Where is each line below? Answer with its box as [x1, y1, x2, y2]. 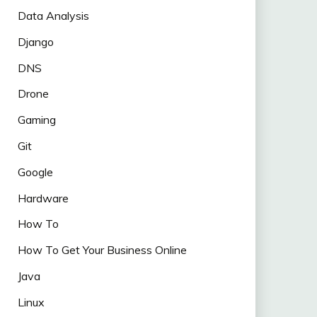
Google [17, 164, 53, 179]
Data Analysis [17, 8, 89, 23]
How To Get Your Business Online [17, 243, 187, 258]
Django [17, 34, 54, 49]
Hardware [17, 190, 69, 205]
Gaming [17, 113, 56, 127]
